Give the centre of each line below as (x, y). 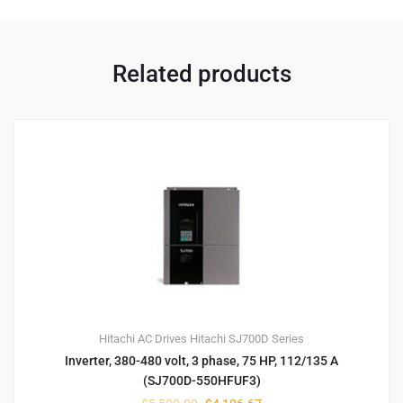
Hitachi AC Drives (143, 338)
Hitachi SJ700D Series (247, 338)
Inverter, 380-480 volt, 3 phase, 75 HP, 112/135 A (201, 360)
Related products (201, 73)
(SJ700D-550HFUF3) (201, 380)
